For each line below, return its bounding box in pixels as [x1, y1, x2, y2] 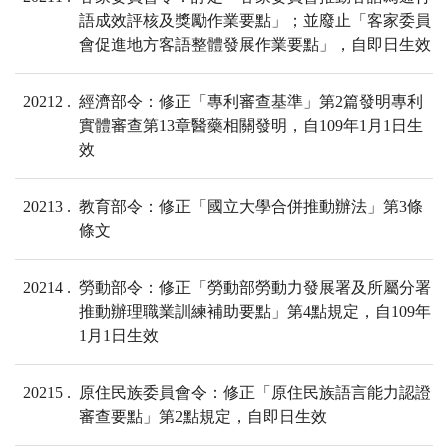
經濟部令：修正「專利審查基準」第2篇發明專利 [79, 93, 423, 111]
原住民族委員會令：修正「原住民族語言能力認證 [79, 384, 431, 402]
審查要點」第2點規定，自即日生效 [79, 408, 327, 426]
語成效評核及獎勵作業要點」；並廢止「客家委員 [79, 12, 431, 30]
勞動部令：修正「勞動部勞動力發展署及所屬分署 [79, 279, 431, 297]
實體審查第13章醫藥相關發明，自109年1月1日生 [79, 117, 423, 135]
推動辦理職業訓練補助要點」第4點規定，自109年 [79, 303, 431, 321]
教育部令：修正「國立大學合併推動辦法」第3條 [79, 198, 423, 216]
